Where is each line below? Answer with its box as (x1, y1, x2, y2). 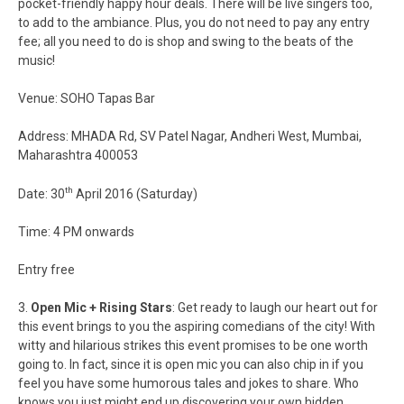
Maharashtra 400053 (18, 147, 138, 162)
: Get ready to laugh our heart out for (172, 299, 378, 315)
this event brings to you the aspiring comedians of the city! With (18, 318, 375, 334)
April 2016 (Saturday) (73, 186, 197, 201)
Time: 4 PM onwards (18, 224, 134, 239)
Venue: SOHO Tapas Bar (18, 90, 155, 106)
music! (18, 52, 55, 68)
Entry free (18, 262, 75, 277)
